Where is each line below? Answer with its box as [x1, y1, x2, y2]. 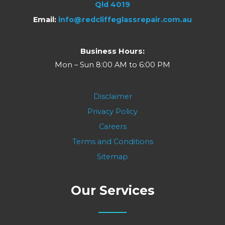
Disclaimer [93, 92, 132, 101]
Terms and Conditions [72, 137, 153, 147]
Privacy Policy [87, 107, 138, 117]
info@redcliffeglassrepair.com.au [58, 15, 192, 24]
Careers [98, 122, 127, 132]
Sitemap [97, 152, 128, 162]
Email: [33, 15, 58, 24]
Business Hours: [80, 46, 145, 56]
